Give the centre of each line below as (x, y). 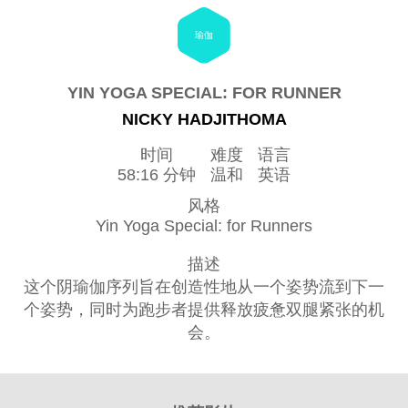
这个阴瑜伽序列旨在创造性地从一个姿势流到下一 (204, 287)
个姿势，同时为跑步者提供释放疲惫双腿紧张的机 (204, 310)
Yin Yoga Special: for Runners (204, 226)
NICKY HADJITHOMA (204, 120)
